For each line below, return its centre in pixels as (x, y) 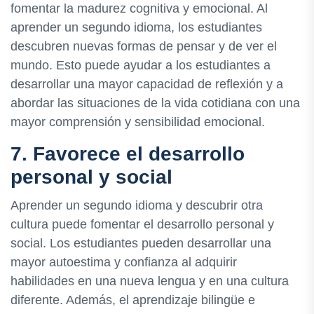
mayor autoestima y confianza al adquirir (124, 262)
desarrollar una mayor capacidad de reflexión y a (147, 84)
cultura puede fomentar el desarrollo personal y (142, 224)
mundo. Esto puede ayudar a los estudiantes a (141, 65)
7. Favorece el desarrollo (128, 153)
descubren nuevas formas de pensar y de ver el (144, 46)
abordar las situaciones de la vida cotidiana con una (155, 103)
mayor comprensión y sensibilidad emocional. (138, 122)
